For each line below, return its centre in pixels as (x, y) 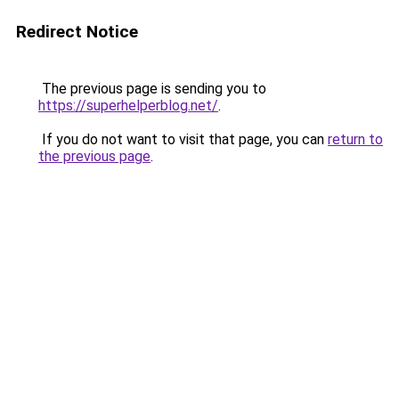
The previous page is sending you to (152, 89)
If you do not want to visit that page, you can (183, 139)
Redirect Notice (77, 32)
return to (355, 139)
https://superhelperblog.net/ (128, 106)
